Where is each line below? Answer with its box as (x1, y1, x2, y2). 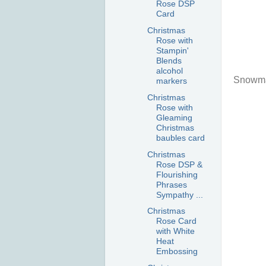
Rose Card (156, 216, 197, 226)
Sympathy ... (156, 189, 203, 199)
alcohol (156, 66, 183, 76)
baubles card (156, 132, 205, 142)
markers (156, 76, 187, 86)
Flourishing (156, 169, 198, 179)
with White (156, 226, 195, 236)
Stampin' (156, 46, 189, 56)
